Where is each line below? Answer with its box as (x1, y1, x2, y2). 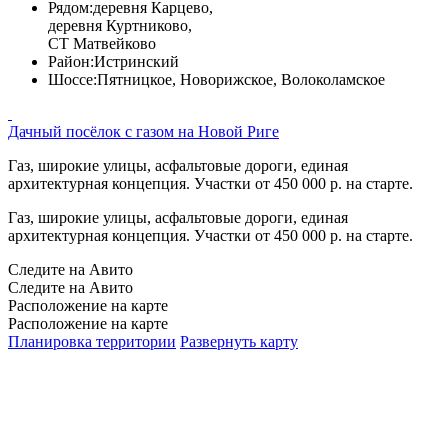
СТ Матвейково (48, 34, 156, 52)
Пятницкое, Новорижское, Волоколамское (97, 70, 385, 88)
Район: (48, 52, 94, 70)
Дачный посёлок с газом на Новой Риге (8, 122, 279, 140)
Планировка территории (8, 332, 176, 350)
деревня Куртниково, (48, 16, 192, 34)
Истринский (94, 52, 179, 70)
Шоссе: (48, 70, 97, 88)
